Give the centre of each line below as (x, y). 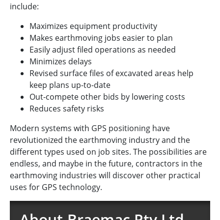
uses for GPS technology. (56, 187)
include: (24, 7)
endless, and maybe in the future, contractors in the (106, 164)
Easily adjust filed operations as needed (103, 50)
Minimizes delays (61, 62)
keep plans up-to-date (70, 85)
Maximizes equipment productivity (93, 26)
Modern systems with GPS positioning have (90, 128)
